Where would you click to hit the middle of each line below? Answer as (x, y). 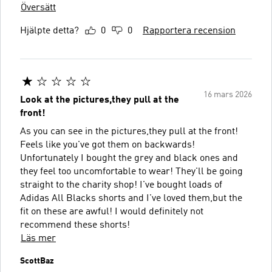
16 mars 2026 (228, 95)
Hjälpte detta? (49, 31)
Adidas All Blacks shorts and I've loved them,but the (131, 199)
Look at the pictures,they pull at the (100, 100)
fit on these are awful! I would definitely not (112, 212)
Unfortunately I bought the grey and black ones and (129, 158)
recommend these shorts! (75, 225)
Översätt (38, 8)
